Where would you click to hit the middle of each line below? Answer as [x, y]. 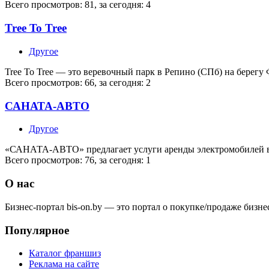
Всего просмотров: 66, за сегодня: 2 [78, 82]
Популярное [37, 230]
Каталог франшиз [65, 253]
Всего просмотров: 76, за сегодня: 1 [78, 160]
